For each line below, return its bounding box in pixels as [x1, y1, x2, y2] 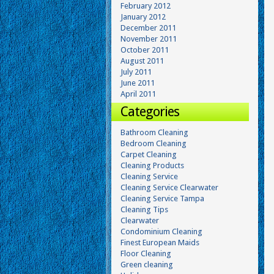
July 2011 [120, 67, 152, 76]
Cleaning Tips [120, 205, 168, 214]
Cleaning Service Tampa [120, 194, 204, 203]
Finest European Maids [120, 238, 199, 247]
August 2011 [120, 56, 164, 65]
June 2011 [120, 78, 155, 87]
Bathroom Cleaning [120, 128, 188, 137]
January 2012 [120, 12, 166, 21]
